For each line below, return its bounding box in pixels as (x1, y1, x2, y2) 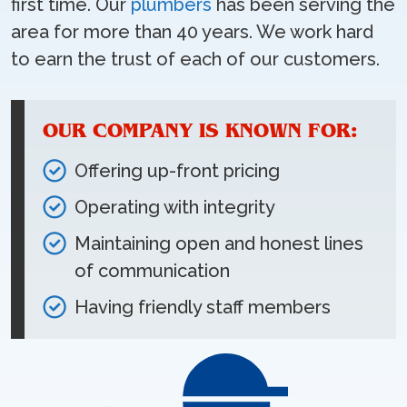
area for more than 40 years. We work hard (11, 21, 373, 43)
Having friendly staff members (74, 296, 331, 318)
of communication (74, 260, 230, 282)
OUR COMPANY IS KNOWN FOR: (43, 119, 357, 143)
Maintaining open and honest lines (74, 233, 363, 254)
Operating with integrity (74, 196, 275, 218)
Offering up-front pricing (74, 160, 280, 182)
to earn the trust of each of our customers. (11, 48, 380, 70)
